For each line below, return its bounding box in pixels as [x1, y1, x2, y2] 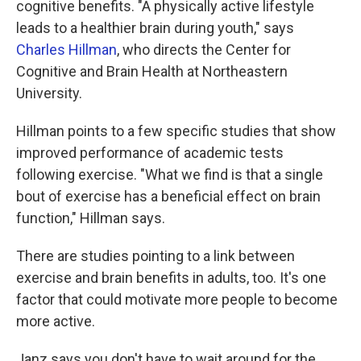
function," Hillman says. [16, 210, 165, 226]
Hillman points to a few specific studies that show [16, 122, 336, 139]
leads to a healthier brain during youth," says [16, 19, 294, 36]
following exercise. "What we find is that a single [16, 166, 323, 183]
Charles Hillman [16, 41, 117, 58]
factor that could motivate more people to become [16, 291, 338, 308]
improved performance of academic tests [16, 144, 284, 161]
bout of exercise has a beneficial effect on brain [16, 188, 321, 205]
